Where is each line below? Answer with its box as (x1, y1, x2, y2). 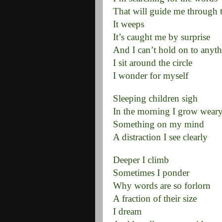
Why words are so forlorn (113, 180, 211, 191)
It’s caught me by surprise (113, 32, 210, 42)
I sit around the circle (113, 57, 192, 68)
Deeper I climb (113, 155, 169, 165)
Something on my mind (113, 119, 204, 129)
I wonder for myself (113, 70, 188, 81)
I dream (113, 206, 142, 217)
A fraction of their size (113, 193, 197, 204)
